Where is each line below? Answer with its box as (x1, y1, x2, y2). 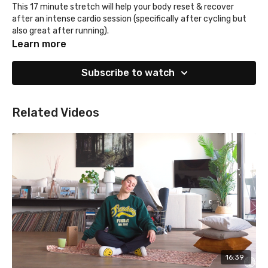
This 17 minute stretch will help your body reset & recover (12, 1, 234, 12)
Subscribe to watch (81, 66, 175, 78)
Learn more (12, 38, 66, 50)
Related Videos (12, 105, 99, 120)
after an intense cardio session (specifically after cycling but (12, 13, 246, 24)
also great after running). (12, 25, 109, 36)
